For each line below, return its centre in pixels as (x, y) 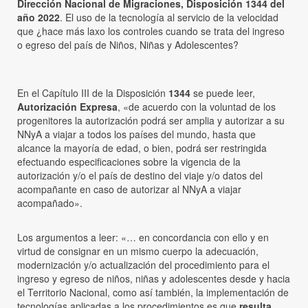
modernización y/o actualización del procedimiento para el (143, 265)
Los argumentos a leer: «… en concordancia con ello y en (143, 238)
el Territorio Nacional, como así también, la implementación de (153, 293)
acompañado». (50, 203)
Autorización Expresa (67, 107)
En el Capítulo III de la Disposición (93, 93)
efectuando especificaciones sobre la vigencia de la (129, 162)
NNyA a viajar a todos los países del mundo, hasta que (136, 134)
